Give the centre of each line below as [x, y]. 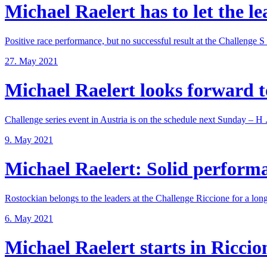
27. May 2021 [31, 61]
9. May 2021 [29, 139]
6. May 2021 [29, 218]
